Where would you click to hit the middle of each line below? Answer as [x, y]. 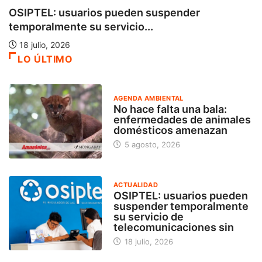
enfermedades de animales [182, 120]
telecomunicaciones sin [173, 227]
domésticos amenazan [170, 130]
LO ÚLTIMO [45, 59]
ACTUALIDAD [136, 185]
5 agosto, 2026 [151, 145]
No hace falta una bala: [170, 109]
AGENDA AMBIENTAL [148, 99]
